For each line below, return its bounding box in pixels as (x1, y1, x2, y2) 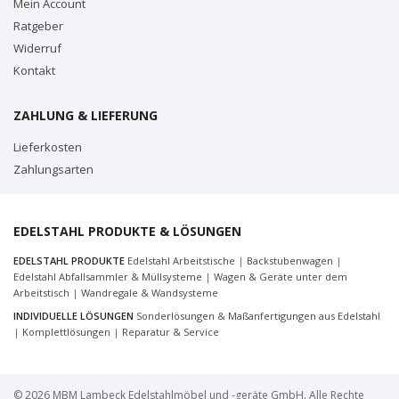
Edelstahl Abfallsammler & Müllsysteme (13, 270, 202, 283)
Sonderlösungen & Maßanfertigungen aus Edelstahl (136, 309, 380, 322)
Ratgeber (13, 18, 63, 34)
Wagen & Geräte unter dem (214, 270, 347, 283)
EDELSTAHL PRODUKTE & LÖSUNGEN (13, 223, 241, 240)
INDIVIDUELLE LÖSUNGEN (13, 309, 134, 322)
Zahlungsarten (13, 161, 94, 177)
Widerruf (13, 40, 61, 56)
